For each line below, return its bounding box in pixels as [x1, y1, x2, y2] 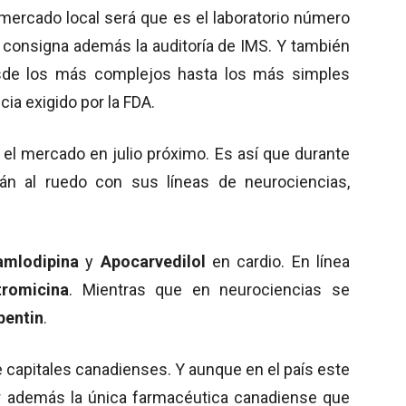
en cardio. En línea [211, 251, 351, 271]
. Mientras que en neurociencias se [68, 279, 350, 299]
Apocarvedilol [93, 251, 212, 271]
